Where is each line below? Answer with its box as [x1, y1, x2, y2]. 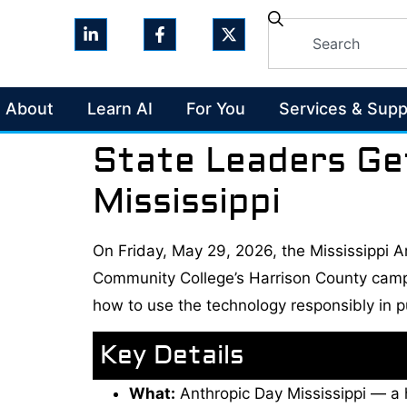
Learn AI [87, 99, 153, 118]
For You [186, 99, 245, 118]
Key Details [100, 340, 244, 372]
